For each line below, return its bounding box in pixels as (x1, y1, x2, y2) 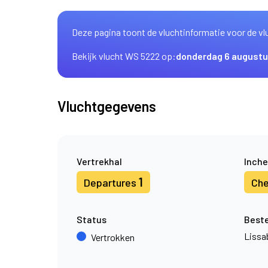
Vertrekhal (77, 156, 122, 167)
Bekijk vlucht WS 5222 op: (72, 50, 176, 62)
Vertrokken (91, 232, 135, 243)
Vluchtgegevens (57, 98, 156, 115)
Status (77, 214, 106, 225)
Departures (84, 176, 139, 189)
